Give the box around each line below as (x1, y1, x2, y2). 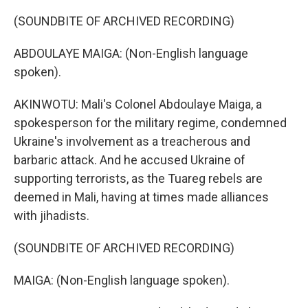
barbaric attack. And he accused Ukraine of (14, 153, 245, 167)
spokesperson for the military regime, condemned (14, 115, 287, 130)
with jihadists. (14, 208, 89, 223)
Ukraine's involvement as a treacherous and (14, 134, 250, 148)
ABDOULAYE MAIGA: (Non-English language (14, 46, 248, 60)
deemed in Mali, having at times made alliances (14, 190, 269, 204)
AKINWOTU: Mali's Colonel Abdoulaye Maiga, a (14, 97, 262, 111)
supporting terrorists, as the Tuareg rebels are (14, 171, 263, 186)
